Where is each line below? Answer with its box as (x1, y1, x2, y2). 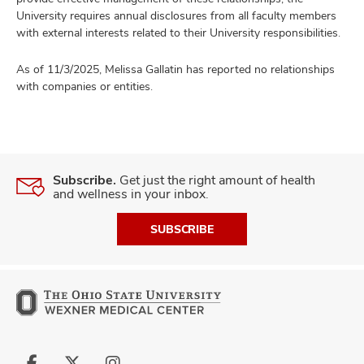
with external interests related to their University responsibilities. (16, 25, 340, 40)
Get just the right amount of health (116, 171, 315, 188)
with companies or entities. (16, 79, 153, 93)
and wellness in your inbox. (53, 185, 209, 202)
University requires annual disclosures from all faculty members (16, 8, 336, 23)
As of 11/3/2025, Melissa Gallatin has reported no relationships (16, 62, 335, 76)
